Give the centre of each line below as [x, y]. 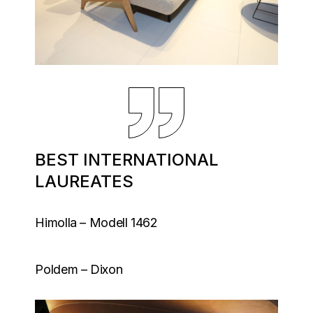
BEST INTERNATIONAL [127, 160]
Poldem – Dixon [79, 270]
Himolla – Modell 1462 [96, 223]
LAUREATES [85, 182]
